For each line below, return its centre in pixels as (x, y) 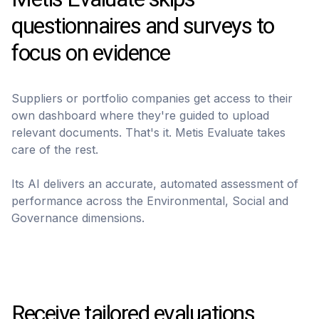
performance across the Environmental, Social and (150, 200)
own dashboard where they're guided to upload (140, 115)
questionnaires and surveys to (143, 26)
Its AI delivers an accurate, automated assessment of (155, 183)
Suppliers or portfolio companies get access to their (152, 98)
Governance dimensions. (78, 218)
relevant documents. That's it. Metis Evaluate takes (148, 132)
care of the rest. (55, 149)
